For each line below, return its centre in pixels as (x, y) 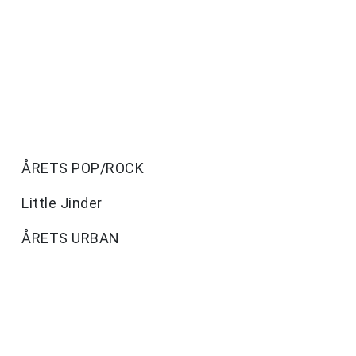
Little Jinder (62, 203)
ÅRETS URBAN (71, 238)
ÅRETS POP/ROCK (83, 168)
